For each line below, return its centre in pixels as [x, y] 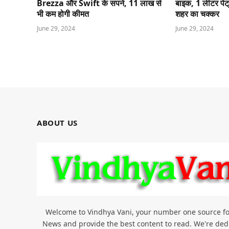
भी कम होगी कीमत [63, 14]
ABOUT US [57, 122]
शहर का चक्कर [198, 14]
